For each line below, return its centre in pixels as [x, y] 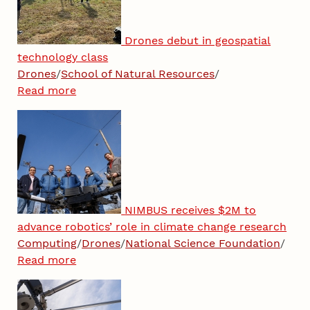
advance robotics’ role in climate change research [152, 226]
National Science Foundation [203, 243]
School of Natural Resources [138, 73]
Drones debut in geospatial [198, 40]
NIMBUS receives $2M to [191, 210]
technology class [63, 57]
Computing [47, 243]
